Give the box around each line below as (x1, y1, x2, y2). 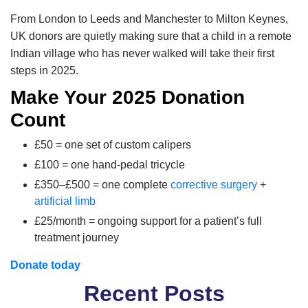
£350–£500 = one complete (34, 179, 170, 191)
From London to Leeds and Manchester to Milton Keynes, (10, 13, 288, 25)
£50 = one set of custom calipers (34, 139, 191, 151)
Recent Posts (83, 281, 225, 307)
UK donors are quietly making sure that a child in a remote (10, 30, 291, 43)
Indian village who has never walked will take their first (10, 47, 274, 60)
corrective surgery (170, 179, 257, 191)
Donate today (10, 259, 80, 272)
